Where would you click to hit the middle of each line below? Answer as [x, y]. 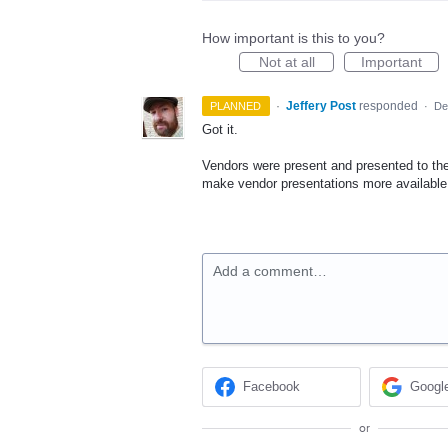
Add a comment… [270, 271]
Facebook [272, 387]
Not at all [286, 62]
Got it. [220, 129]
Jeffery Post [320, 106]
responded [389, 106]
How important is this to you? [293, 38]
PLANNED [236, 106]
